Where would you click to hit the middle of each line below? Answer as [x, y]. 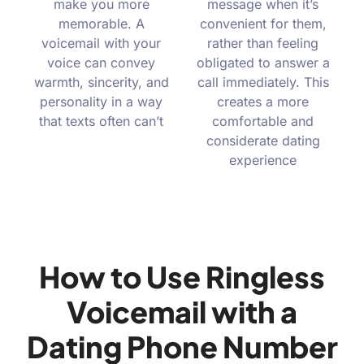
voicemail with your [101, 43]
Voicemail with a [182, 312]
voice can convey [101, 63]
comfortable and [263, 121]
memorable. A [101, 24]
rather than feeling [263, 43]
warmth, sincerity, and [101, 82]
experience [263, 160]
